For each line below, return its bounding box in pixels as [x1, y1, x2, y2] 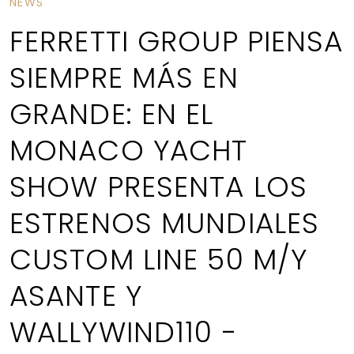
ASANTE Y [9, 275, 142, 316]
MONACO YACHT [9, 130, 248, 171]
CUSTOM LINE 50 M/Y [9, 239, 308, 280]
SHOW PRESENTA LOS [9, 166, 308, 207]
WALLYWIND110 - [9, 311, 238, 352]
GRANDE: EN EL [9, 93, 214, 134]
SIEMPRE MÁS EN [9, 57, 239, 98]
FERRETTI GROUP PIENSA [9, 21, 344, 62]
